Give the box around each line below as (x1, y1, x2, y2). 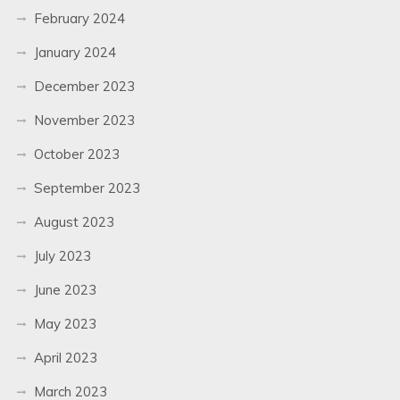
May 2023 (33, 314, 96, 332)
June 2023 (33, 280, 96, 298)
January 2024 (33, 43, 116, 61)
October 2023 (33, 145, 120, 162)
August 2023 (33, 212, 114, 230)
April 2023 (33, 348, 97, 366)
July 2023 (33, 246, 91, 264)
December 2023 (33, 77, 135, 95)
